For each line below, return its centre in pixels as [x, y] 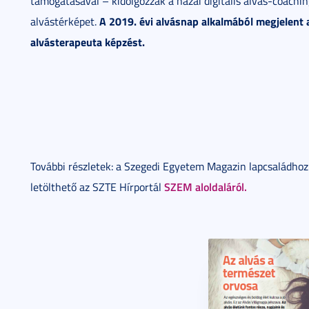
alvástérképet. [65, 21]
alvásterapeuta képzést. [88, 42]
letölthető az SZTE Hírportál [97, 187]
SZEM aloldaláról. [206, 187]
